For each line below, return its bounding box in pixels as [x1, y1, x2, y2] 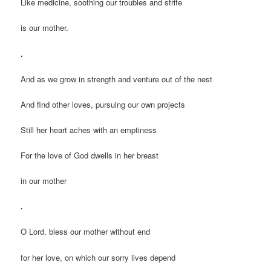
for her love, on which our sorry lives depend [21, 251, 176, 263]
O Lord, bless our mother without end [21, 226, 151, 238]
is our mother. [21, 22, 69, 34]
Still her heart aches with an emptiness [21, 123, 157, 135]
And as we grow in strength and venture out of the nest [21, 73, 213, 85]
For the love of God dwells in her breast [21, 149, 159, 161]
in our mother [21, 175, 67, 187]
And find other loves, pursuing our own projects [21, 98, 186, 110]
